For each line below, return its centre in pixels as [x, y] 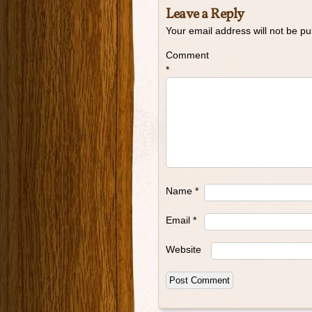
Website [184, 249]
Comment [187, 55]
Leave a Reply [205, 15]
